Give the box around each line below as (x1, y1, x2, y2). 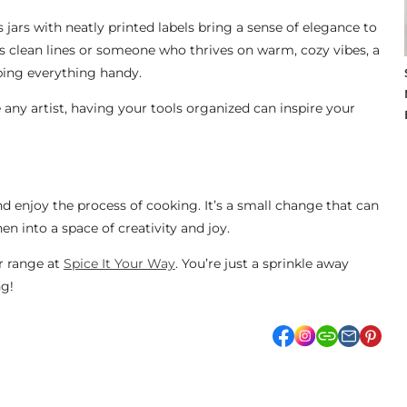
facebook (293, 327, 352, 344)
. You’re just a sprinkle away (174, 255, 349, 273)
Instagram (314, 327, 381, 344)
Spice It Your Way (63, 255, 175, 273)
